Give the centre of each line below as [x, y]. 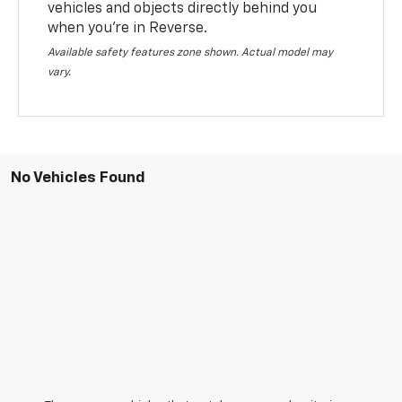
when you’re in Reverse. [128, 28]
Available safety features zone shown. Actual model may [191, 52]
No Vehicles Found [78, 178]
